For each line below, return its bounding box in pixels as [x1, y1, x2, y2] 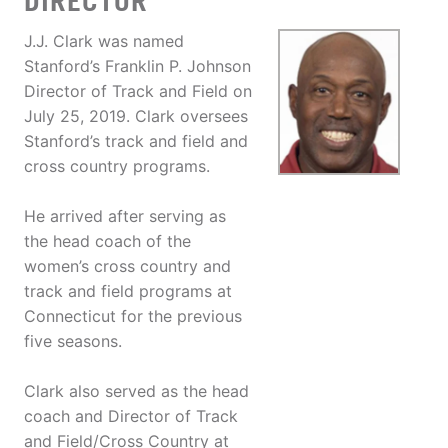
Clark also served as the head [24, 381, 249, 402]
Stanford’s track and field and [24, 131, 248, 152]
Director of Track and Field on [24, 81, 252, 102]
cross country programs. [24, 156, 210, 177]
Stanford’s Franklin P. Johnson [24, 56, 251, 77]
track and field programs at [24, 281, 232, 302]
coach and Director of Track [24, 406, 238, 427]
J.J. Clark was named [24, 31, 184, 52]
